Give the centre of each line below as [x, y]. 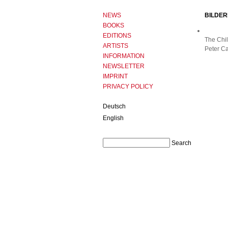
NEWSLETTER [124, 66]
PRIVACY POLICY [128, 87]
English [113, 118]
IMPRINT [115, 76]
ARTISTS [116, 46]
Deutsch [114, 106]
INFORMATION [124, 56]
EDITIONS [117, 36]
